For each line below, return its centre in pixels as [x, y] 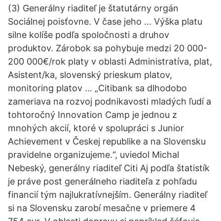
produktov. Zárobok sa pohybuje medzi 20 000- [108, 48]
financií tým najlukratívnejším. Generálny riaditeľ [108, 195]
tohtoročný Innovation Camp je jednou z [92, 115]
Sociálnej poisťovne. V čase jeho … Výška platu [105, 21]
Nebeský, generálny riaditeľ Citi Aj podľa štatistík [109, 168]
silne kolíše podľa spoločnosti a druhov [89, 35]
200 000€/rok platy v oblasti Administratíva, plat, [110, 61]
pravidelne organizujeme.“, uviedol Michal [93, 155]
